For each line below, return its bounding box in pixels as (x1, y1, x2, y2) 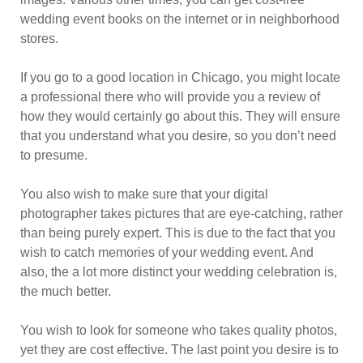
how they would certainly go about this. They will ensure (20, 109, 340, 123)
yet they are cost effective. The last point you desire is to (20, 343, 339, 357)
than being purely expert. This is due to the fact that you (20, 226, 335, 240)
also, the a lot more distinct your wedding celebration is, (20, 265, 337, 279)
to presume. (20, 148, 88, 162)
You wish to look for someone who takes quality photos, (20, 323, 337, 337)
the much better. (20, 284, 111, 298)
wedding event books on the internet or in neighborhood (20, 12, 340, 26)
